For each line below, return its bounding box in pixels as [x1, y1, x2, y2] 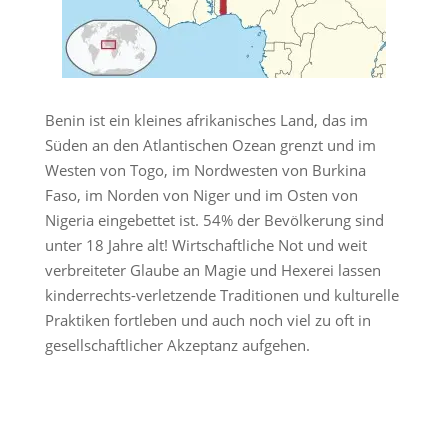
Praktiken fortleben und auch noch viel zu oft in [44, 310, 371, 330]
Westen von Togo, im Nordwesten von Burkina [44, 160, 366, 180]
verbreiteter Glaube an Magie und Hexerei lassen [44, 260, 381, 280]
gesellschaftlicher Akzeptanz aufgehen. [44, 335, 310, 355]
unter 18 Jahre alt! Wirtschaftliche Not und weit [44, 235, 367, 255]
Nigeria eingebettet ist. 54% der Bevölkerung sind [44, 210, 384, 230]
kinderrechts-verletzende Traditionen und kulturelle [44, 285, 399, 305]
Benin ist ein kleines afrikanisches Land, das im [44, 110, 368, 130]
